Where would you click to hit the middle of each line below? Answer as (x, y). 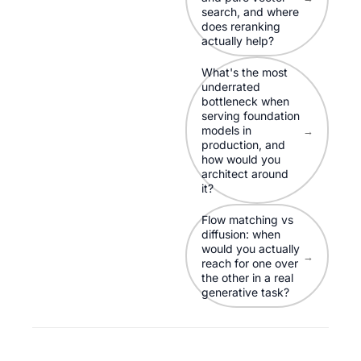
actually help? (237, 40)
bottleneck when (245, 101)
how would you (241, 159)
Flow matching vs (247, 219)
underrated (230, 86)
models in (226, 130)
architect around (245, 173)
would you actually (250, 248)
